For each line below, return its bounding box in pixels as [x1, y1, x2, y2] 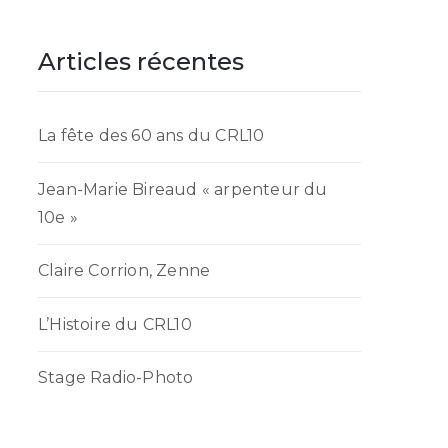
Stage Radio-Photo [38, 368, 194, 388]
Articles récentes [38, 47, 244, 76]
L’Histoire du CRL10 [38, 314, 192, 334]
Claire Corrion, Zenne [38, 261, 211, 281]
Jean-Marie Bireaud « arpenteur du [38, 179, 328, 199]
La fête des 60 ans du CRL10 [38, 126, 265, 145]
